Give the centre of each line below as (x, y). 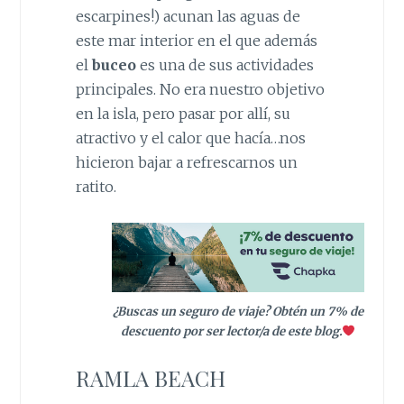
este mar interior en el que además (196, 41)
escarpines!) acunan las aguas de (188, 17)
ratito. (96, 187)
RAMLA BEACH (150, 378)
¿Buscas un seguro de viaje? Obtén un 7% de (238, 311)
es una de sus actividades (225, 65)
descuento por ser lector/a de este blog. (231, 331)
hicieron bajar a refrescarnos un (186, 163)
